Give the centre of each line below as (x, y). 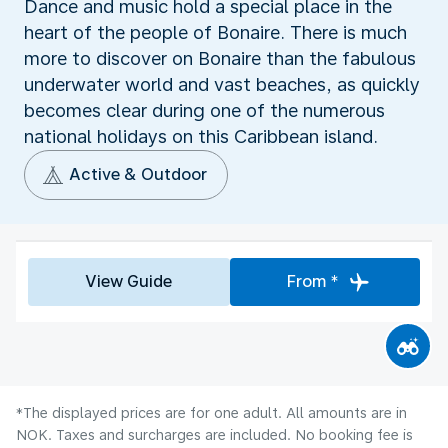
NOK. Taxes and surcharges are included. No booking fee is (214, 434)
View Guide (129, 281)
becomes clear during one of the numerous (204, 110)
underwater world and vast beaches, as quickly (222, 84)
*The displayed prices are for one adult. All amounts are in (211, 412)
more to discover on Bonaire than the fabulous (220, 58)
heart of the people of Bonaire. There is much (215, 32)
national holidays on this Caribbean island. (201, 136)
